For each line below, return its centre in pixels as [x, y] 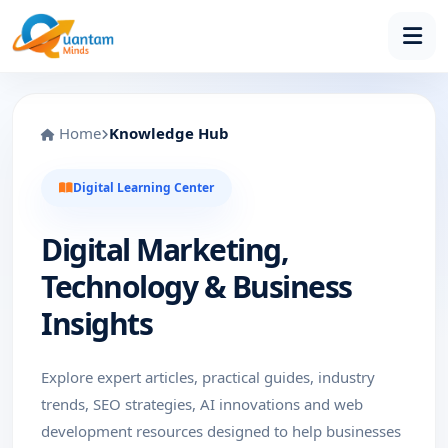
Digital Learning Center [143, 187]
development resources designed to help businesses [221, 431]
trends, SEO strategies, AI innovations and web [202, 404]
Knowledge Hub [169, 133]
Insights [96, 323]
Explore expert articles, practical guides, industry [208, 377]
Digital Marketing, [164, 249]
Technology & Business [196, 286]
